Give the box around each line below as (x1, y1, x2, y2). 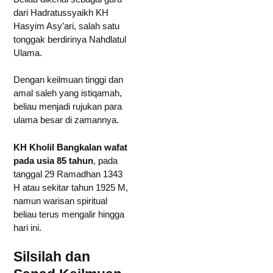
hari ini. (13, 222, 41, 233)
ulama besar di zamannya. (13, 115, 119, 125)
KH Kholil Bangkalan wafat (13, 141, 127, 152)
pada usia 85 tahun (13, 155, 93, 166)
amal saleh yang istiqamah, (13, 88, 122, 98)
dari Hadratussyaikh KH (13, 7, 108, 18)
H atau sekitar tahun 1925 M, (13, 182, 128, 193)
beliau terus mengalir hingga (13, 208, 124, 219)
